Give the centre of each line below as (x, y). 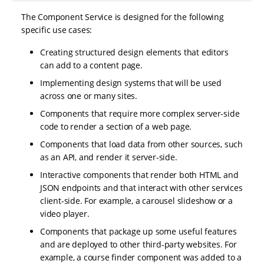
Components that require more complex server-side (140, 114)
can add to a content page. (91, 65)
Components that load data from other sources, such (141, 144)
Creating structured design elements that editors (134, 52)
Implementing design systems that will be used (131, 83)
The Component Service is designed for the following (123, 17)
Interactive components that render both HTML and (139, 175)
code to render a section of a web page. (116, 127)
